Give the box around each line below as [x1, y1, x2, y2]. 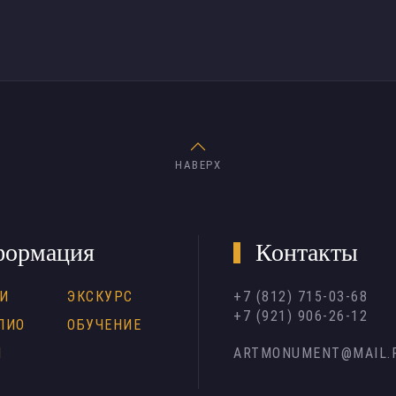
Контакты [249, 239, 359, 266]
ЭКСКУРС [67, 288, 133, 305]
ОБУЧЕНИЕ [67, 316, 141, 333]
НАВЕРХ [175, 158, 221, 171]
